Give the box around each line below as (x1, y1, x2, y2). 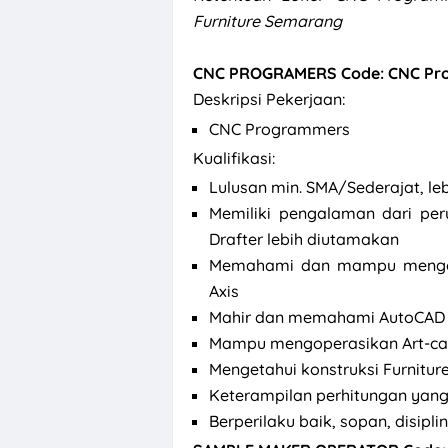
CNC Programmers (209, 118, 350, 139)
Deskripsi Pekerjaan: (193, 89, 345, 110)
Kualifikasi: (193, 147, 275, 168)
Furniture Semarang (193, 11, 346, 32)
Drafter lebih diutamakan (209, 228, 403, 249)
